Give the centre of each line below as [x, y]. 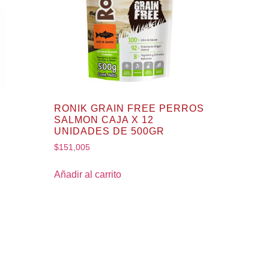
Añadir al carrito [88, 174]
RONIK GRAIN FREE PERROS [129, 109]
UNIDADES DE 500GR [110, 131]
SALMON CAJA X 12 [104, 120]
